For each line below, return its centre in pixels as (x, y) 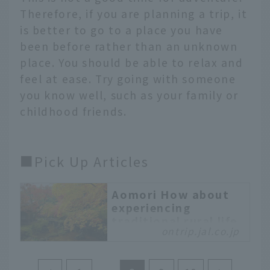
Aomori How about (171, 194)
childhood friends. (74, 111)
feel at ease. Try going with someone (128, 79)
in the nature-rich (167, 234)
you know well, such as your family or (130, 95)
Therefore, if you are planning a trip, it (134, 14)
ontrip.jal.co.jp (200, 231)
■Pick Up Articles (84, 161)
